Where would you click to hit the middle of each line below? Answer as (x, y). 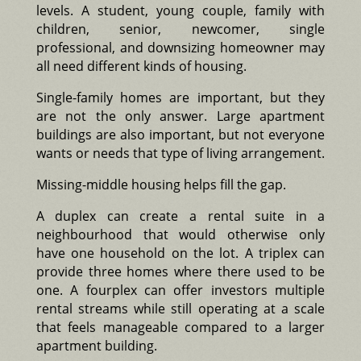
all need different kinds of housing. (141, 66)
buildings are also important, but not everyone (180, 134)
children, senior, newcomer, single (180, 29)
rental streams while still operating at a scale (180, 308)
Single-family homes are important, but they (180, 97)
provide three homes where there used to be (180, 271)
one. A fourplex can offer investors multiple (180, 290)
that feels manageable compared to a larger (180, 327)
